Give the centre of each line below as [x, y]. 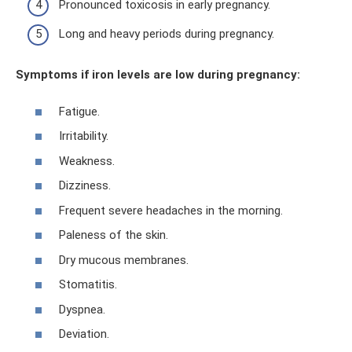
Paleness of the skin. [114, 235]
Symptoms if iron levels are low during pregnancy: [158, 75]
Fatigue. [79, 111]
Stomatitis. [88, 285]
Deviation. [84, 334]
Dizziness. [85, 186]
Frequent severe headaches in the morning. [171, 210]
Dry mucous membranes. [124, 260]
